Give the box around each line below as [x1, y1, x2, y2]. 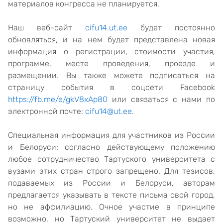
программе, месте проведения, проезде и [8, 59, 215, 68]
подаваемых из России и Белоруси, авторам [8, 178, 215, 188]
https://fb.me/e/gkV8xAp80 [8, 95, 108, 104]
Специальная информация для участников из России [8, 130, 215, 140]
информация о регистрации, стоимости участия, [8, 47, 215, 56]
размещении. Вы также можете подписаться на [8, 71, 215, 80]
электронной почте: [8, 107, 85, 116]
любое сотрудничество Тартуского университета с [8, 154, 215, 164]
